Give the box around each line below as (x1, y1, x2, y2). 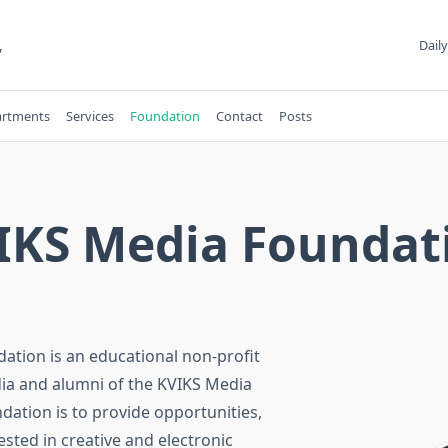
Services (65, 107, 114, 125)
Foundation (129, 107, 200, 125)
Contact (215, 107, 263, 125)
